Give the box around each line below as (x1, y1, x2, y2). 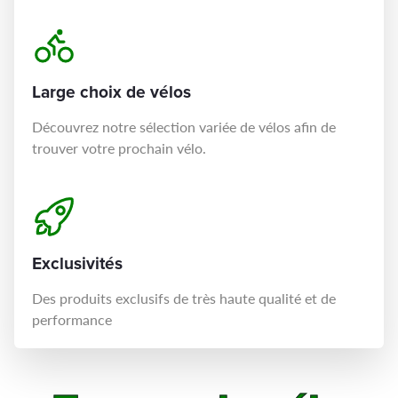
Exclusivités (32, 251, 123, 276)
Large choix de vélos (32, 79, 192, 105)
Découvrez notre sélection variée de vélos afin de (32, 116, 337, 137)
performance (32, 309, 113, 330)
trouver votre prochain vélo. (32, 138, 207, 158)
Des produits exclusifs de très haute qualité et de (32, 288, 337, 308)
